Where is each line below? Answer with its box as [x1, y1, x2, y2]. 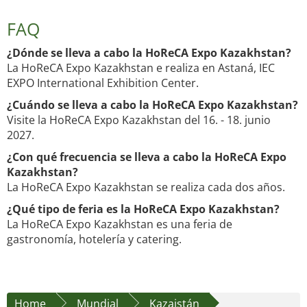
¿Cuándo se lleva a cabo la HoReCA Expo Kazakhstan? [7, 97, 298, 113]
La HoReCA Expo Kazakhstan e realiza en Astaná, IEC [7, 60, 275, 76]
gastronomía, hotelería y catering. [7, 232, 182, 247]
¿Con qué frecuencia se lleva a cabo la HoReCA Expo [7, 149, 286, 165]
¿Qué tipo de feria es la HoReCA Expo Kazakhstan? [7, 201, 280, 217]
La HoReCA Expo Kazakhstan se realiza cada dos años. [7, 180, 285, 195]
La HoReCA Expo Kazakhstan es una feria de [7, 217, 232, 232]
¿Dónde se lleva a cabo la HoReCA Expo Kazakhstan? [7, 45, 291, 61]
